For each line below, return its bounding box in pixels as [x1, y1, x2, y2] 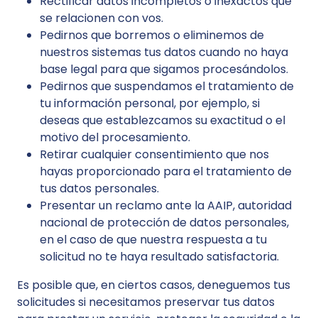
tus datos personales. [40, 180, 159, 197]
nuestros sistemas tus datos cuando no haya [40, 44, 288, 60]
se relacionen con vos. [40, 10, 163, 26]
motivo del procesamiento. [40, 129, 190, 146]
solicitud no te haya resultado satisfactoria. [40, 248, 279, 265]
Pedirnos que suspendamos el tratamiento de [40, 78, 294, 94]
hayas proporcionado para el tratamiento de [40, 163, 292, 180]
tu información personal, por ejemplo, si [40, 95, 260, 111]
